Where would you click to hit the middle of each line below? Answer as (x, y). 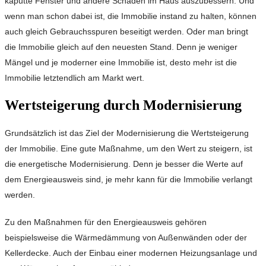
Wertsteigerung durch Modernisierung (123, 105)
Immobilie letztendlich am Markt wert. (75, 78)
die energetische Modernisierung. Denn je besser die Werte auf (124, 164)
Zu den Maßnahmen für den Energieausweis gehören (106, 222)
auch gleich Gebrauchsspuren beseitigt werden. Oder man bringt (126, 32)
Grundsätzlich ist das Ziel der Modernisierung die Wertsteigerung (127, 133)
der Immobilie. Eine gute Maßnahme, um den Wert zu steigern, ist (129, 149)
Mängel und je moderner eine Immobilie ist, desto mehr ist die (121, 63)
